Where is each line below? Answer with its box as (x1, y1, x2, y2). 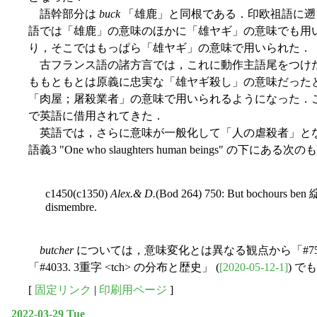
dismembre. (45, 201, 97, 214)
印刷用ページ (99, 284, 167, 296)
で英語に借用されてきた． (28, 110, 164, 122)
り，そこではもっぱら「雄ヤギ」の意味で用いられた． (28, 42, 311, 54)
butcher (40, 244, 74, 257)
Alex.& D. (110, 188, 156, 200)
